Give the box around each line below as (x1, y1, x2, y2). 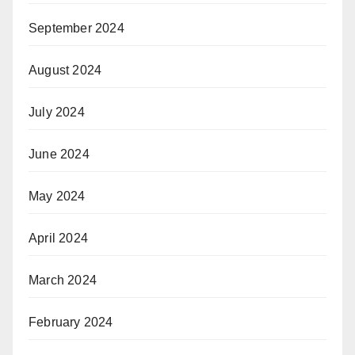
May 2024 (29, 189, 86, 204)
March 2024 (29, 273, 97, 288)
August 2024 (29, 63, 102, 78)
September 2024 (29, 21, 124, 36)
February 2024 (29, 315, 113, 330)
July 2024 (29, 105, 85, 120)
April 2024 (29, 231, 88, 246)
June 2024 (29, 147, 90, 162)
